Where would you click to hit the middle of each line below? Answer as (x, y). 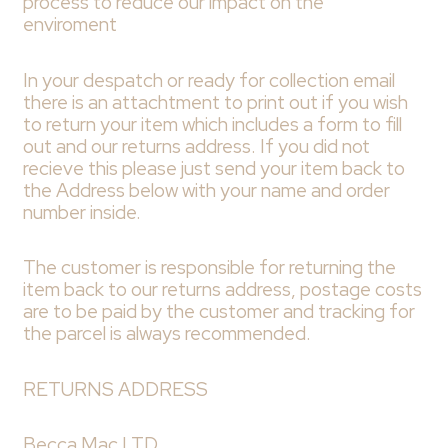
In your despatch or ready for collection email (208, 80)
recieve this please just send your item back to (213, 168)
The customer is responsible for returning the (209, 268)
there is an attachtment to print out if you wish (215, 102)
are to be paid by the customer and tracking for (218, 312)
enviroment (71, 25)
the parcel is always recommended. (166, 334)
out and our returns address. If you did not (196, 146)
